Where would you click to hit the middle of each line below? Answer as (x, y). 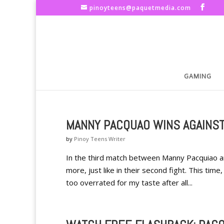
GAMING (198, 76)
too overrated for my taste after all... (129, 182)
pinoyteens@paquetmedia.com (140, 8)
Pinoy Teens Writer (100, 139)
